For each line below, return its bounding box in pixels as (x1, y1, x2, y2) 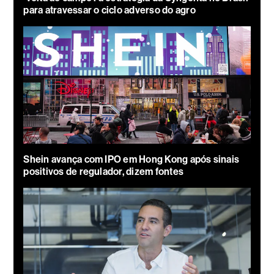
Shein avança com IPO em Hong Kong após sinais (23, 153, 240, 165)
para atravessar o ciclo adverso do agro (23, 4, 196, 16)
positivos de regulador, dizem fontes (23, 165, 184, 177)
